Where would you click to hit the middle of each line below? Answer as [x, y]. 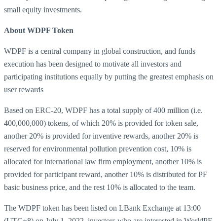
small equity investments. [43, 10]
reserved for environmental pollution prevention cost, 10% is [98, 149]
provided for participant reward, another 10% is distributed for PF [106, 174]
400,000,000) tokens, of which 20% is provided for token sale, [101, 123]
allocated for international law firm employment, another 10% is [103, 162]
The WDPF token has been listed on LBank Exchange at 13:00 [102, 208]
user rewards [24, 90]
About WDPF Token [39, 30]
